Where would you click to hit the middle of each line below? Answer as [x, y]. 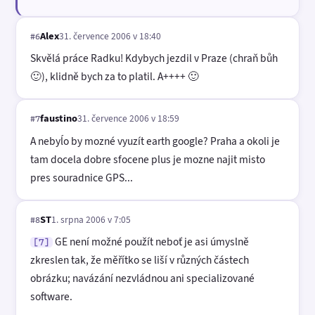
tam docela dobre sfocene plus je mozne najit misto [148, 159]
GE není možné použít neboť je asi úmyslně [151, 242]
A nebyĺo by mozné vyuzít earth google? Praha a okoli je [155, 141]
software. [51, 297]
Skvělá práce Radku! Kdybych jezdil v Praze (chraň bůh [154, 58]
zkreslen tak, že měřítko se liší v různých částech [140, 260]
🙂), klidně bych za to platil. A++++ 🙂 [115, 77]
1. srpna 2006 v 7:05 [91, 219]
